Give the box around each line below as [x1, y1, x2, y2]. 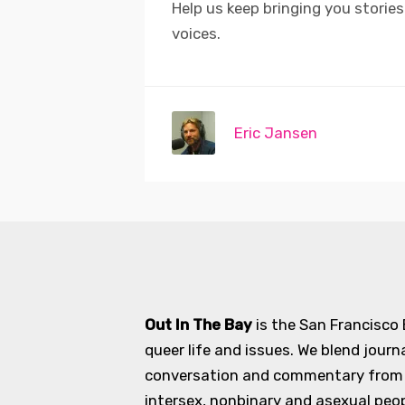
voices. [171, 24, 221, 42]
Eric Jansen [234, 123, 318, 142]
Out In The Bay [145, 315, 252, 334]
